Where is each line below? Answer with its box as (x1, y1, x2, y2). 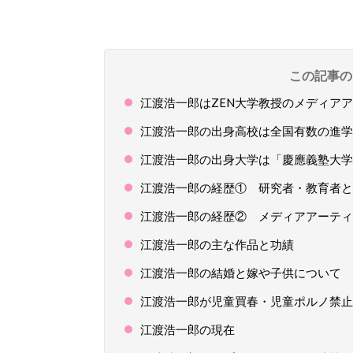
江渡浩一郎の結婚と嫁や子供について (140, 266, 341, 280)
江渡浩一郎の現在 (140, 322, 235, 336)
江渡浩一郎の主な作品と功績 (140, 237, 294, 251)
